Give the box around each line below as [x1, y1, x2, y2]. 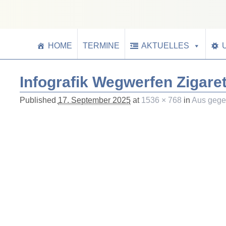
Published [19, 96, 58, 104]
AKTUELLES [141, 41, 189, 50]
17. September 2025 [58, 96, 131, 104]
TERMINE [83, 41, 120, 50]
